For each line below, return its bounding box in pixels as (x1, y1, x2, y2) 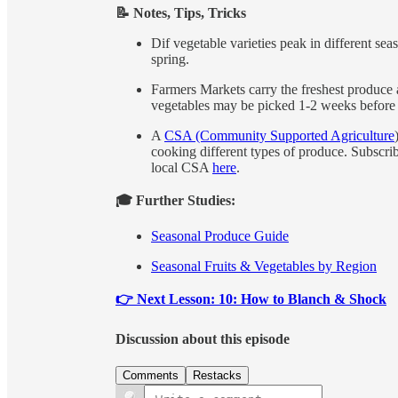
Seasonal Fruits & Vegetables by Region (151, 258, 377, 274)
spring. (151, 51, 193, 67)
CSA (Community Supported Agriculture (164, 127, 394, 143)
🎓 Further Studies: (115, 192, 239, 208)
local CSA (151, 159, 212, 175)
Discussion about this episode (115, 330, 290, 346)
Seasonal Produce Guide (151, 227, 289, 243)
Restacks (193, 369, 242, 383)
